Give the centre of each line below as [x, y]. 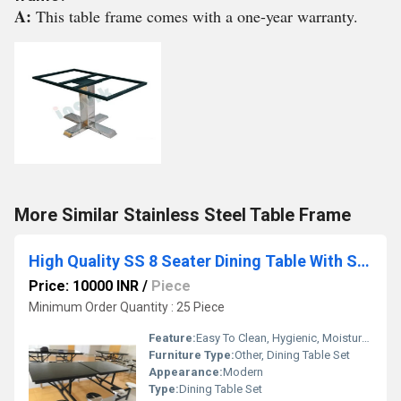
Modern [243, 372]
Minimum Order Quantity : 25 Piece [127, 307]
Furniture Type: [192, 355]
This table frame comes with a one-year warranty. [197, 16]
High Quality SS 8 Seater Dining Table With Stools [363, 261]
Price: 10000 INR [84, 286]
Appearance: [186, 372]
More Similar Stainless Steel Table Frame [183, 215]
